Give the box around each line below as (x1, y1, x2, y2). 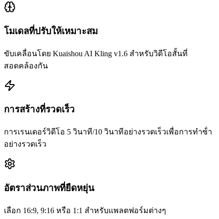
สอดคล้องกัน (4, 61, 48, 70)
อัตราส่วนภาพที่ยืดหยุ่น (4, 182, 94, 193)
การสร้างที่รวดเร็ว (4, 104, 75, 115)
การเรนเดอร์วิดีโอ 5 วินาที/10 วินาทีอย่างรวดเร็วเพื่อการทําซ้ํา (4, 128, 212, 136)
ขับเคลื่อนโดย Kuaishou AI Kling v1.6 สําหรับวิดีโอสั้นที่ (4, 49, 188, 58)
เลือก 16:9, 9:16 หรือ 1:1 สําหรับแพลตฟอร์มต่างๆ (4, 206, 166, 215)
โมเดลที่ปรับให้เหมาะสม (4, 26, 98, 37)
